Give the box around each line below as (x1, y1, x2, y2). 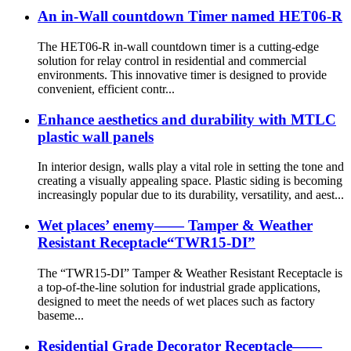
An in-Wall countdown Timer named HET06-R (38, 8, 342, 25)
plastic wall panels (38, 128, 154, 145)
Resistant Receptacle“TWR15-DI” (38, 234, 255, 251)
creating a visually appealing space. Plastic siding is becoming (38, 174, 342, 188)
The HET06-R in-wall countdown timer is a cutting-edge (38, 39, 319, 53)
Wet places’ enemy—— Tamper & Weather (38, 217, 313, 234)
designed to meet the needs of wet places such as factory (38, 294, 315, 308)
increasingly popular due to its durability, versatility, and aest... (38, 188, 344, 202)
